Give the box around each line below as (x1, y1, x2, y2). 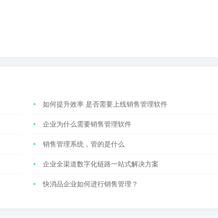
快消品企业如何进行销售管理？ (43, 180, 138, 188)
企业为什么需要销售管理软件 (43, 120, 131, 128)
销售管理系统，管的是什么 (43, 140, 125, 148)
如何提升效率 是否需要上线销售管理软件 (43, 100, 167, 108)
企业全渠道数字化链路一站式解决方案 (43, 160, 159, 168)
